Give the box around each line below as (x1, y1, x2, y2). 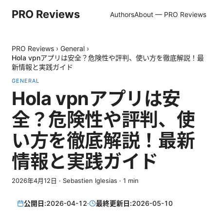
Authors (110, 10, 134, 18)
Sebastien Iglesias (63, 177, 117, 184)
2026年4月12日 (12, 177, 57, 184)
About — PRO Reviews (134, 10, 206, 18)
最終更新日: (96, 199, 132, 208)
